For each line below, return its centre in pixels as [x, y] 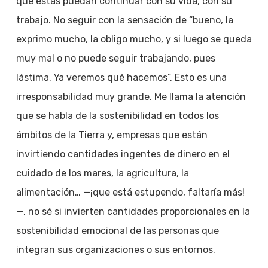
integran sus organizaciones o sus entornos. [115, 250]
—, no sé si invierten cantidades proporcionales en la [133, 211]
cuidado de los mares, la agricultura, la [102, 173]
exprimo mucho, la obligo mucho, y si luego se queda [134, 39]
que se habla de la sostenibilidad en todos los [117, 116]
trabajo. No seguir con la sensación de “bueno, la [124, 20]
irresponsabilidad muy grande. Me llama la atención [131, 97]
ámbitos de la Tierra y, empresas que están [112, 135]
